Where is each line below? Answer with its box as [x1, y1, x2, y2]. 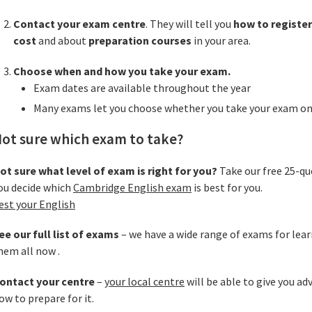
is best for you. [192, 180, 263, 194]
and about [36, 33, 88, 48]
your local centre [104, 274, 185, 289]
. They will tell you [145, 17, 233, 31]
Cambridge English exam [73, 180, 192, 194]
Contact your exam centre [13, 17, 146, 31]
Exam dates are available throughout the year [33, 81, 251, 95]
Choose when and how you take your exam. [13, 64, 231, 79]
